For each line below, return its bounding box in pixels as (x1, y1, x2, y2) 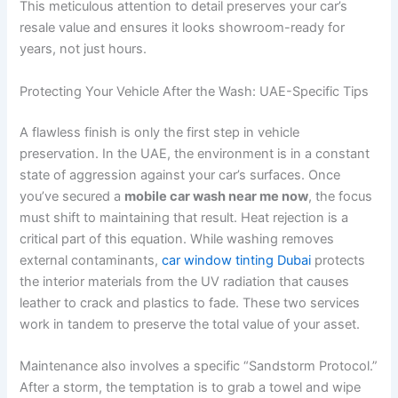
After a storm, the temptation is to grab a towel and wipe (20, 378, 362, 395)
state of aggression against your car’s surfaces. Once (20, 166, 341, 183)
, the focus (308, 187, 373, 204)
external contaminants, (20, 251, 163, 268)
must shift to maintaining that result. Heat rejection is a (20, 209, 349, 226)
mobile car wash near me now (124, 187, 309, 204)
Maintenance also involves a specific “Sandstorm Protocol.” (20, 357, 378, 374)
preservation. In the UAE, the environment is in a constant (20, 145, 370, 162)
